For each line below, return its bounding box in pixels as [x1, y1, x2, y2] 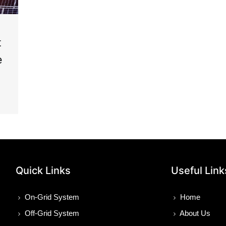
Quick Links [15, 164, 71, 177]
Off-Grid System [22, 209, 79, 218]
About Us [178, 209, 210, 218]
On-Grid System [22, 193, 79, 202]
